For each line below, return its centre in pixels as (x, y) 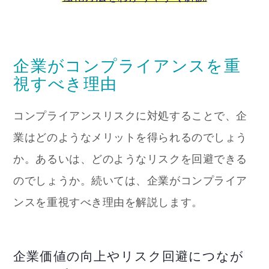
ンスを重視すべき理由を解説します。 (108, 202)
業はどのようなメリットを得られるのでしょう (130, 137)
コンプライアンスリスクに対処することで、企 (130, 116)
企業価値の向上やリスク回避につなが (129, 256)
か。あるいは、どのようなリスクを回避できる (130, 159)
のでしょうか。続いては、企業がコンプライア (130, 180)
